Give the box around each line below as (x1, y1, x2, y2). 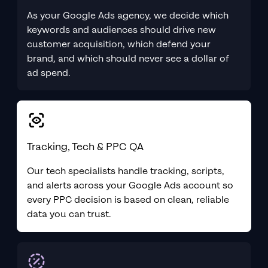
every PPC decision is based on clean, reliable (27, 193, 229, 206)
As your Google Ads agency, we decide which (27, 9, 229, 22)
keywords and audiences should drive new (27, 23, 216, 36)
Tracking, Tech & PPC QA (27, 139, 144, 154)
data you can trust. (27, 208, 111, 221)
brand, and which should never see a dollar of (27, 52, 229, 65)
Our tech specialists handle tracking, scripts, (27, 165, 224, 178)
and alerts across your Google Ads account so (27, 179, 233, 192)
